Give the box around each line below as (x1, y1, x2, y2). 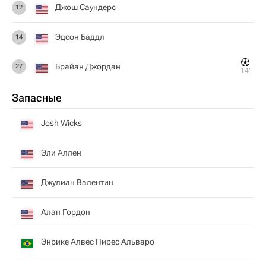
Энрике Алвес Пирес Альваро (41, 237, 154, 246)
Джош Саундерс (55, 2, 116, 12)
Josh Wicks (41, 118, 82, 128)
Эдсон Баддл (55, 32, 104, 42)
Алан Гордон (41, 207, 90, 217)
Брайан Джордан (55, 61, 121, 71)
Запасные (12, 91, 62, 104)
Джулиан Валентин (41, 178, 113, 187)
